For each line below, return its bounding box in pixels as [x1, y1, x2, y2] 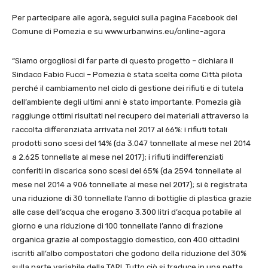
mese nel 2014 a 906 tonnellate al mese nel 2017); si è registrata [12, 180, 248, 189]
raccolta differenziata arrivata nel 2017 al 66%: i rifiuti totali [12, 125, 227, 134]
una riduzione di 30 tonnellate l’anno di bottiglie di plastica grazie [12, 194, 252, 203]
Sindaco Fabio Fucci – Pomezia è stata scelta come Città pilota [12, 70, 242, 79]
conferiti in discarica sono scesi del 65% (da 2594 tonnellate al [12, 166, 242, 175]
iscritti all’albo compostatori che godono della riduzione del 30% [12, 249, 246, 258]
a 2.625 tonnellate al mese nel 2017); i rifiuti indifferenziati [12, 153, 224, 162]
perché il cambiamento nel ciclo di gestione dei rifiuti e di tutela [12, 84, 243, 93]
